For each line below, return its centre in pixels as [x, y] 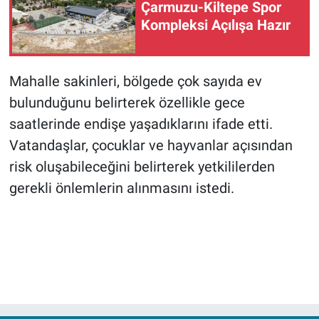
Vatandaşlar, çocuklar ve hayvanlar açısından [151, 146]
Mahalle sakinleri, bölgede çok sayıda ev [135, 82]
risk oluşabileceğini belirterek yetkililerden [142, 167]
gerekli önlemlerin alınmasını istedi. [121, 188]
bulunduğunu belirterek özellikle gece [127, 103]
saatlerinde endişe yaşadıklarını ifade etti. [141, 124]
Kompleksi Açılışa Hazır [216, 25]
